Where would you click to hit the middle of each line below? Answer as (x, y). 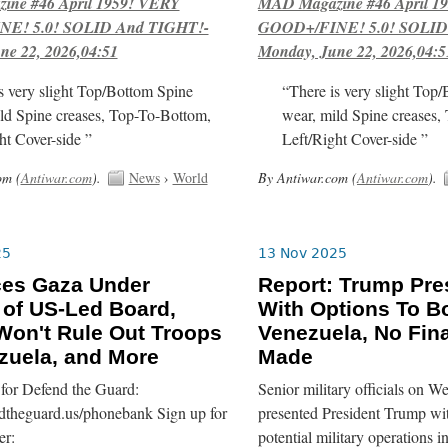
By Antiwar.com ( (307, 177)
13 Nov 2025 (302, 252)
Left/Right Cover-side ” (355, 138)
